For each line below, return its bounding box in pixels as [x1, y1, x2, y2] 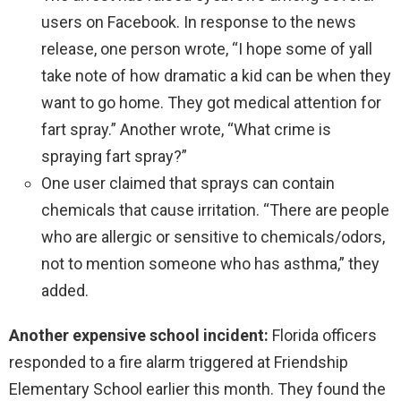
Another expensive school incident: [9, 325, 272, 345]
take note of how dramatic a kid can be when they [41, 65, 391, 85]
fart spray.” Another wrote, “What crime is [41, 119, 331, 139]
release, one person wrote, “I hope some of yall [41, 38, 372, 58]
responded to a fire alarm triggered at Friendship [9, 352, 348, 371]
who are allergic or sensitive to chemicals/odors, [41, 226, 385, 246]
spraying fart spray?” [41, 146, 187, 166]
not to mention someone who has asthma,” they [41, 253, 380, 273]
